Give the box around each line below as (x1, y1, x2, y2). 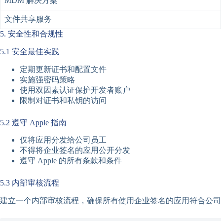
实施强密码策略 (20, 75, 75, 84)
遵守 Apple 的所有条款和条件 (20, 156, 122, 165)
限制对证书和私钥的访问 (20, 96, 107, 105)
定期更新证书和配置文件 (20, 65, 107, 74)
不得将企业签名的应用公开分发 (20, 146, 130, 155)
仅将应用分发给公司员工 (20, 136, 107, 145)
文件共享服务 (4, 14, 52, 23)
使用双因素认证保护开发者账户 (20, 85, 130, 94)
